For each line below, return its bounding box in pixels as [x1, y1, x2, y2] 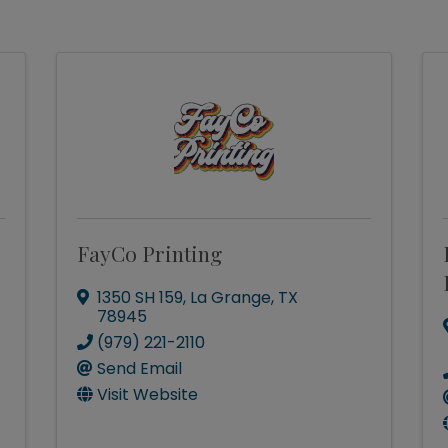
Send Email [96, 357, 182, 380]
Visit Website [96, 383, 198, 406]
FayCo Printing [76, 239, 222, 267]
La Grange [189, 286, 271, 309]
